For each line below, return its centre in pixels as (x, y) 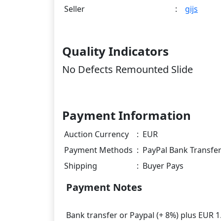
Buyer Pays (163, 166)
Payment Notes (104, 187)
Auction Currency (96, 134)
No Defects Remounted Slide (128, 70)
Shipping (81, 166)
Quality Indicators (115, 51)
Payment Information (127, 115)
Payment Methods (98, 150)
